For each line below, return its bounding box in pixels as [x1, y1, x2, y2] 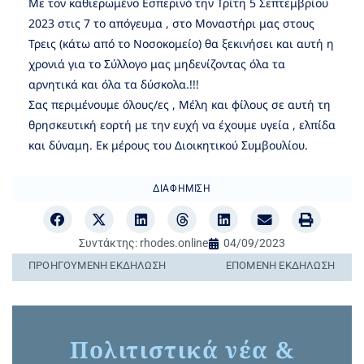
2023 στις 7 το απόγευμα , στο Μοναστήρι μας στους [28, 15, 314, 31]
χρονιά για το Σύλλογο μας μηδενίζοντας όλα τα [28, 56, 285, 71]
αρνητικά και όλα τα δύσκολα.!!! [28, 76, 199, 92]
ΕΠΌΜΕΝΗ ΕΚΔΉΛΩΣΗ [225, 259, 335, 272]
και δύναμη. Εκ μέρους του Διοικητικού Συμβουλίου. [28, 137, 308, 153]
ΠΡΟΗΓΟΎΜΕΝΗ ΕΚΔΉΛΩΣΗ [28, 259, 166, 272]
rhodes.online [137, 236, 208, 250]
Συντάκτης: [79, 236, 137, 250]
